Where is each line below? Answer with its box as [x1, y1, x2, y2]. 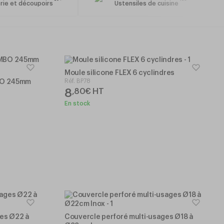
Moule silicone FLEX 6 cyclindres [64, 69, 175, 76]
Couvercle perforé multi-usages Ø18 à [64, 213, 193, 220]
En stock [64, 100, 90, 106]
